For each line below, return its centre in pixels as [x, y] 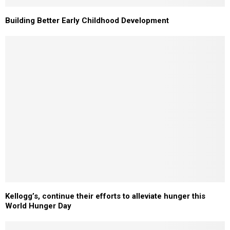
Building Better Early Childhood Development [87, 20]
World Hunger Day [38, 206]
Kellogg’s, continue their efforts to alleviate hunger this [105, 196]
